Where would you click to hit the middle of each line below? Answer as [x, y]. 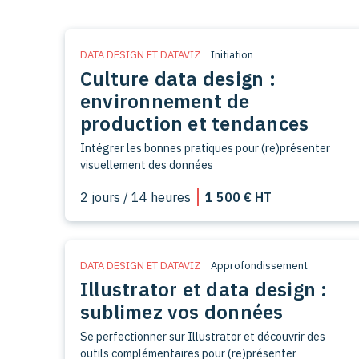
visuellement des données [146, 164]
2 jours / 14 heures [135, 197]
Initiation [232, 54]
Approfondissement [259, 266]
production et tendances [194, 123]
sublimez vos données [182, 312]
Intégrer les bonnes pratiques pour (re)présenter [205, 147]
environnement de [165, 101]
